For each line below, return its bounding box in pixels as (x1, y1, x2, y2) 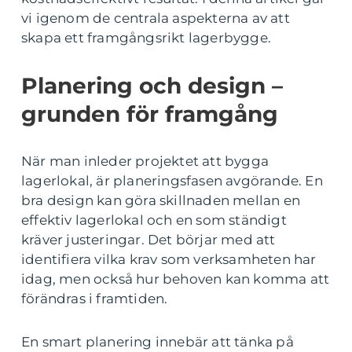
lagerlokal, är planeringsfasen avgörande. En (21, 173, 323, 189)
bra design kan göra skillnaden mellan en (21, 192, 301, 208)
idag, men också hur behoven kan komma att (21, 271, 330, 287)
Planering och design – (21, 72, 283, 99)
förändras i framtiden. (21, 291, 168, 306)
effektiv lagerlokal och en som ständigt (21, 212, 287, 228)
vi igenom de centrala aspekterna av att (21, 10, 290, 26)
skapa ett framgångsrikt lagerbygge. (21, 30, 272, 46)
